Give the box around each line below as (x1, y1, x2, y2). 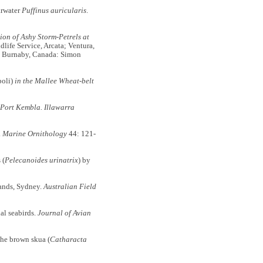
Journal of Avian (37, 209, 91, 218)
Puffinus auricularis (21, 6, 86, 15)
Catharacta (49, 235, 87, 244)
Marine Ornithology (2, 130, 67, 139)
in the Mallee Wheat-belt (14, 77, 94, 86)
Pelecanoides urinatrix (4, 156, 78, 165)
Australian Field (43, 183, 96, 191)
